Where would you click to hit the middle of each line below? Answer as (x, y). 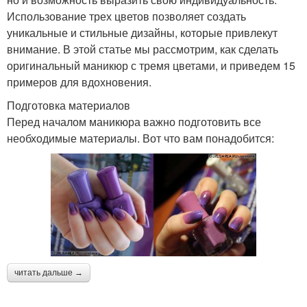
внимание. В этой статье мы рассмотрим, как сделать (143, 49)
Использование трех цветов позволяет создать (126, 16)
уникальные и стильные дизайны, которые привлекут (142, 32)
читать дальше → (49, 272)
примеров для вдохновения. (79, 82)
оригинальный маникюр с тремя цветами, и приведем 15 (151, 65)
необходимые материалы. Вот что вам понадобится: (140, 138)
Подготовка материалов (69, 105)
